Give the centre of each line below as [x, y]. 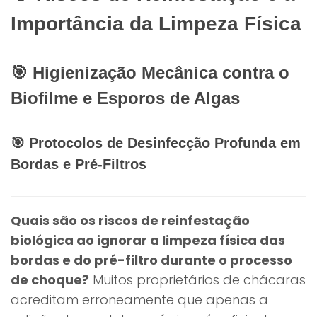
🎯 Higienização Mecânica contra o [150, 73]
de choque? [50, 280]
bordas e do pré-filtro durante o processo [151, 260]
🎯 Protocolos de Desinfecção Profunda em [156, 143]
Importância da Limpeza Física [156, 24]
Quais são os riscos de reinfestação [130, 220]
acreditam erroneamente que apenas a [139, 300]
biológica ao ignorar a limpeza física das [148, 240]
